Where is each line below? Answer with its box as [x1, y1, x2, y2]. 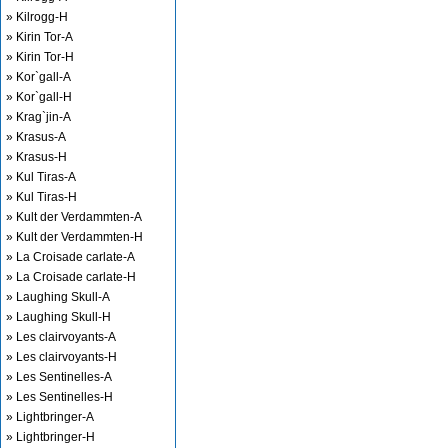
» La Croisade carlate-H [6, 270, 136, 284]
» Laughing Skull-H [6, 310, 111, 324]
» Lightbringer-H [6, 430, 95, 444]
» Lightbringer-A [6, 410, 94, 424]
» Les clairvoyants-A [6, 330, 116, 344]
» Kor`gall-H [6, 90, 72, 104]
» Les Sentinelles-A [6, 370, 112, 384]
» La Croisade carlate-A [6, 250, 135, 264]
